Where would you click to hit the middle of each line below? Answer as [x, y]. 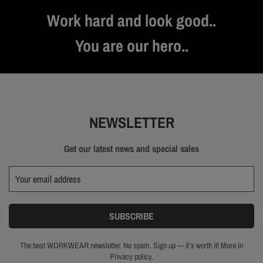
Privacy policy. [131, 256]
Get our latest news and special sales [131, 148]
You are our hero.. [131, 45]
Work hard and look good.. [131, 20]
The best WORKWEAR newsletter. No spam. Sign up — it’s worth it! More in [131, 245]
